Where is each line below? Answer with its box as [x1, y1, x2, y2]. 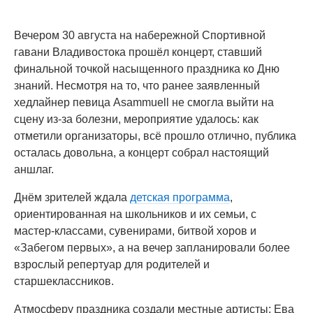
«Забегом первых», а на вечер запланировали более [14, 242, 290, 254]
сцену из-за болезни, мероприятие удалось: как [14, 113, 259, 125]
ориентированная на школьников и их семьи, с [14, 208, 256, 220]
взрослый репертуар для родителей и [14, 259, 210, 270]
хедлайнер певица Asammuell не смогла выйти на [14, 96, 274, 108]
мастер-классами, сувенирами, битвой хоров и [14, 225, 256, 237]
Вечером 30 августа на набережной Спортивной [14, 29, 265, 41]
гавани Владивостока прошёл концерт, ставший [14, 46, 262, 58]
